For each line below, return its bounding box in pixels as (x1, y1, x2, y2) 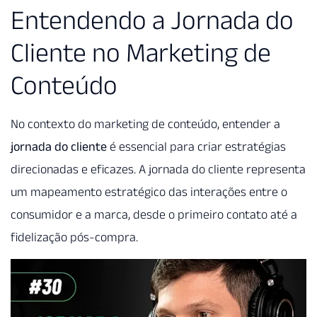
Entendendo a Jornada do (11, 5, 294, 35)
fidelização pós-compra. (11, 230, 138, 245)
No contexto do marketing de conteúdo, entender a (11, 117, 280, 132)
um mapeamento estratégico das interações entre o (11, 185, 287, 200)
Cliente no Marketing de (11, 38, 271, 68)
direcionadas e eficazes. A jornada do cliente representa (11, 162, 306, 177)
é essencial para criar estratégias (107, 139, 286, 154)
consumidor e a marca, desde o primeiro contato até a (11, 207, 297, 222)
